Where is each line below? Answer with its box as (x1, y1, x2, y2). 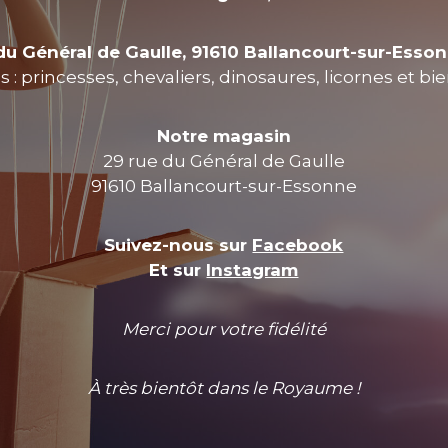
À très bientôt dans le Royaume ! (87, 378, 360, 398)
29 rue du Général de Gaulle (102, 151, 345, 171)
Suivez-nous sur (104, 235, 253, 255)
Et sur (149, 260, 207, 280)
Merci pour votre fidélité (121, 319, 326, 339)
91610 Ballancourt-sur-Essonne (90, 176, 357, 196)
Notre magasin (156, 126, 291, 146)
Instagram (206, 260, 299, 280)
